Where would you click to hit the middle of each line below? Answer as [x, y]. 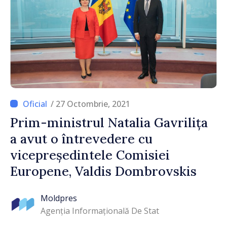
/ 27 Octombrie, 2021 [90, 104]
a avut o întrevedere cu [81, 139]
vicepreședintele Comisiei [90, 155]
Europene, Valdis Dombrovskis [103, 171]
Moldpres [59, 198]
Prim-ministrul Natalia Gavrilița [109, 122]
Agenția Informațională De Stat [100, 211]
